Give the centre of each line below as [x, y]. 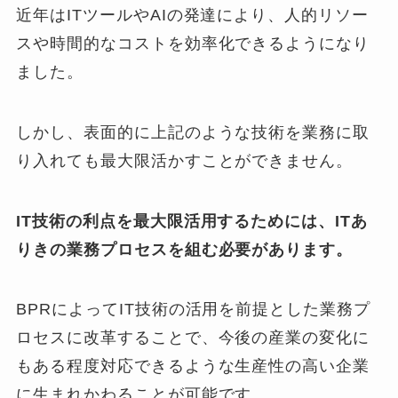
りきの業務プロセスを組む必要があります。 [185, 249]
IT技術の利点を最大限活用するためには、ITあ [192, 221]
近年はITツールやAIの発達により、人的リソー [193, 15]
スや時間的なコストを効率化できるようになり [193, 43]
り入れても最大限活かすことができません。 [185, 160]
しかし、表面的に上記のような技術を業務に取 [193, 132]
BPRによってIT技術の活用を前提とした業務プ [194, 310]
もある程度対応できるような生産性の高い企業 [193, 366]
